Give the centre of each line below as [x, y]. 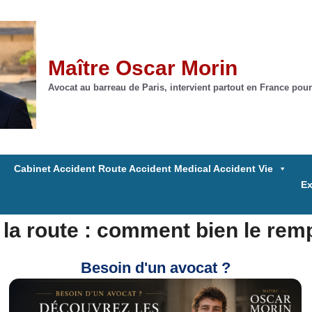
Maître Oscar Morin [142, 68]
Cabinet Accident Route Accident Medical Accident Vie [143, 168]
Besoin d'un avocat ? [155, 267]
